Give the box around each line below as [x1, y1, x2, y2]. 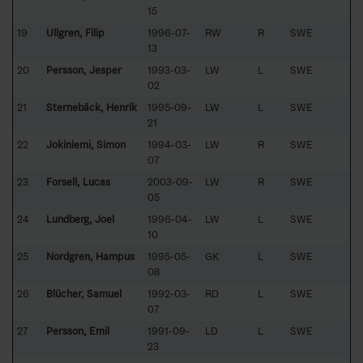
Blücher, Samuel [46, 287, 122, 300]
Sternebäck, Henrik [46, 100, 137, 113]
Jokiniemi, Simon [46, 138, 126, 151]
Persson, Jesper [46, 63, 122, 76]
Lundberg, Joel [46, 212, 114, 225]
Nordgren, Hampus [46, 250, 135, 263]
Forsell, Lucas [46, 175, 110, 188]
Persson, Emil [46, 324, 109, 337]
